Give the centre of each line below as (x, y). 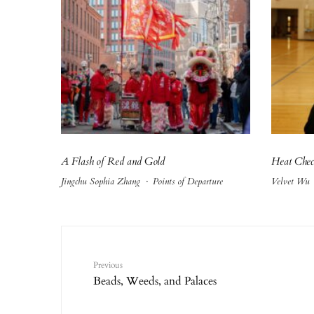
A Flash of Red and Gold (113, 162)
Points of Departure (188, 182)
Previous (108, 265)
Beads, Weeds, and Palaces (155, 281)
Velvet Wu (291, 182)
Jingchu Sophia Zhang (101, 182)
